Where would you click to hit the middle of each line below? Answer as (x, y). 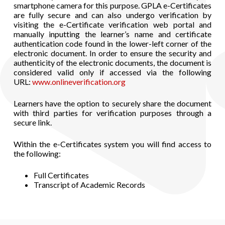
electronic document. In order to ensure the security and (113, 53)
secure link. (32, 123)
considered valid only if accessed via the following (113, 72)
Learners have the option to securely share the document (113, 103)
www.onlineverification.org (79, 82)
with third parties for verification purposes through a (113, 113)
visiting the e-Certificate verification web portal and (113, 25)
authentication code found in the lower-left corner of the (113, 44)
